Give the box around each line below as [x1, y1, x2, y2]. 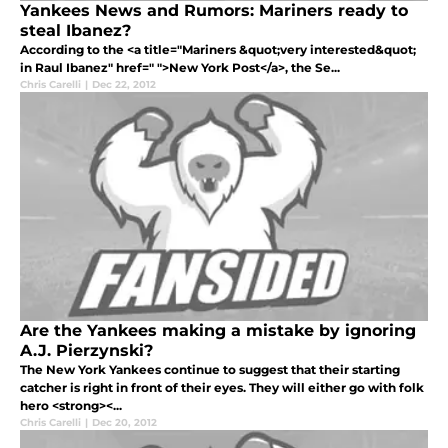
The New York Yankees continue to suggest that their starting [20, 361, 400, 377]
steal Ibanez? [20, 20, 131, 40]
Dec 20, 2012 [92, 415, 157, 429]
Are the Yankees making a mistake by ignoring [20, 320, 416, 340]
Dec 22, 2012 [92, 77, 156, 91]
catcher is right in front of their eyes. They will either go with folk [20, 379, 424, 395]
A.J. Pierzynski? [20, 340, 153, 360]
